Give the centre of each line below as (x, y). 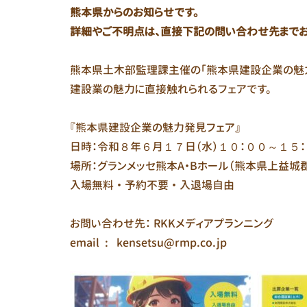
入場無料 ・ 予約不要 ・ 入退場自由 (152, 185)
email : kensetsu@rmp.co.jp (148, 243)
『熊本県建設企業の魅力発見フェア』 (155, 127)
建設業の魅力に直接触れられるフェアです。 (171, 89)
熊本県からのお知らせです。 (134, 12)
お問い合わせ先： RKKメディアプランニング (172, 223)
